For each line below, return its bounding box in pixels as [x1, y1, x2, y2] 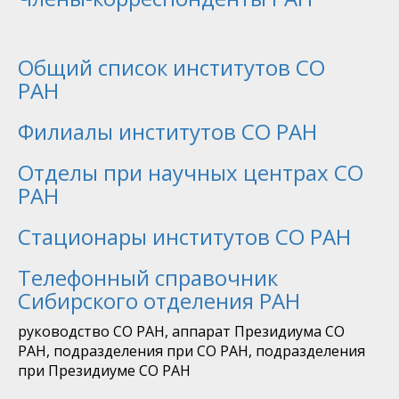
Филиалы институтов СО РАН [18, 117, 317, 147]
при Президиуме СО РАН [18, 361, 191, 381]
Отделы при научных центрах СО [18, 158, 363, 188]
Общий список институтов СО [18, 53, 325, 83]
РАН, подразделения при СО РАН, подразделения [18, 341, 365, 362]
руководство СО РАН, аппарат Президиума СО [18, 322, 345, 342]
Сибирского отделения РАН [18, 286, 300, 316]
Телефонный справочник [18, 263, 278, 293]
